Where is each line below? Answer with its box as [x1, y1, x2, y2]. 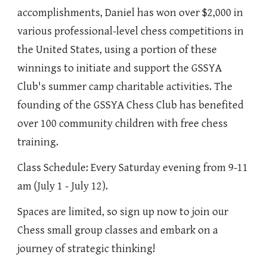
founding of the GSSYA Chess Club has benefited [17, 99, 244, 111]
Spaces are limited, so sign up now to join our [17, 206, 229, 218]
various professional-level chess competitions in [17, 25, 244, 38]
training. [17, 136, 59, 148]
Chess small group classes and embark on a [17, 224, 219, 237]
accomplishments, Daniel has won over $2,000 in [17, 7, 244, 19]
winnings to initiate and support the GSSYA [17, 62, 222, 74]
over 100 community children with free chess [17, 117, 228, 130]
